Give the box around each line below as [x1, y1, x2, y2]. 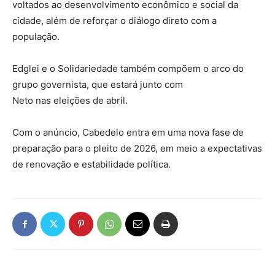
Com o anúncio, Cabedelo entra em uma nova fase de [12, 126, 244, 138]
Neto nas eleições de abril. [12, 95, 128, 106]
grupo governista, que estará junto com [12, 79, 183, 90]
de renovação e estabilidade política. [12, 158, 171, 170]
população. [12, 31, 60, 42]
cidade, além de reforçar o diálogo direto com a [12, 15, 217, 26]
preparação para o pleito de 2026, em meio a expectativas [12, 142, 262, 154]
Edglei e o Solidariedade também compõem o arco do [12, 63, 244, 74]
